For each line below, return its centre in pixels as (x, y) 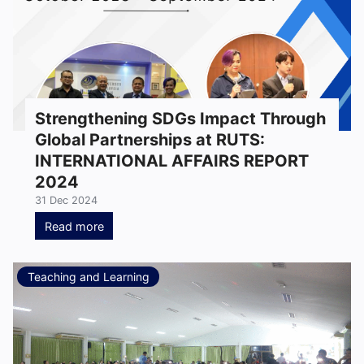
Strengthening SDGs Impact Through (180, 118)
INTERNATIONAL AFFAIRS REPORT (172, 160)
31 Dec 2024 (66, 200)
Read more (74, 226)
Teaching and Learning (88, 276)
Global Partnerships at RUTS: (150, 139)
